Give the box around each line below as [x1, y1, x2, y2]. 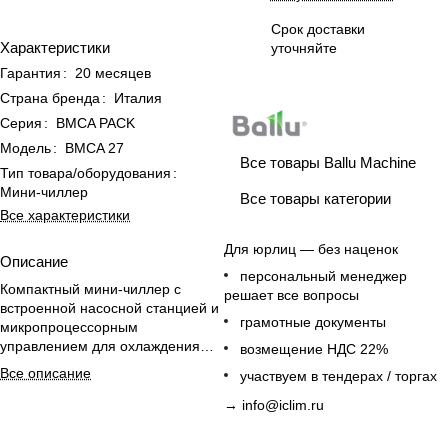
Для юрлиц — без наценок [224, 241, 398, 258]
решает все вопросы [224, 287, 359, 304]
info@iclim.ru [242, 397, 324, 414]
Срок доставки [271, 21, 365, 37]
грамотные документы [240, 314, 386, 331]
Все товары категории [240, 189, 391, 207]
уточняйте [271, 40, 337, 56]
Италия [114, 90, 162, 106]
